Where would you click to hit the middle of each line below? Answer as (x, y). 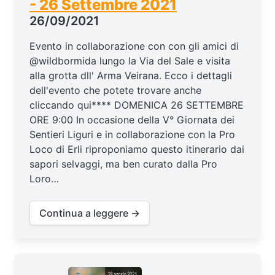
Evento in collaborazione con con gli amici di (134, 46)
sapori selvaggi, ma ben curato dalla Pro (123, 164)
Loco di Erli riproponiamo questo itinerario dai (137, 149)
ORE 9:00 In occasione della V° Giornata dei (132, 119)
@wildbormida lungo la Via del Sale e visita (130, 60)
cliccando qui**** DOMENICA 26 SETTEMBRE (137, 105)
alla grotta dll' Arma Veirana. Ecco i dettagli (131, 75)
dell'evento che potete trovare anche (115, 90)
